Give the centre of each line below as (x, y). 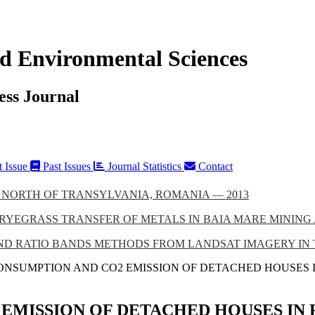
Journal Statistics (144, 166)
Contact (214, 166)
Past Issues (67, 166)
